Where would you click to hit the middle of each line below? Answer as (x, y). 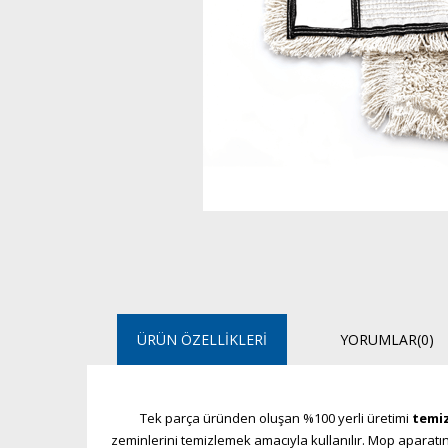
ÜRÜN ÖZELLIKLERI (202, 339)
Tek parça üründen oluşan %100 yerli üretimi (275, 418)
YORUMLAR (378, 339)
